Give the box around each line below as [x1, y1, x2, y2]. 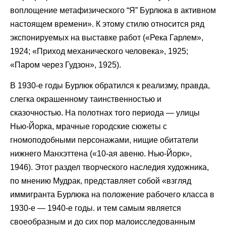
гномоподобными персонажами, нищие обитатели [10, 135, 198, 144]
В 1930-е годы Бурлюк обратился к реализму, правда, [10, 81, 210, 90]
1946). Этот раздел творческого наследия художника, [10, 162, 209, 172]
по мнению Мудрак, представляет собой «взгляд [10, 176, 191, 185]
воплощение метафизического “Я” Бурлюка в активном [10, 6, 216, 15]
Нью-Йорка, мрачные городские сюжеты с [10, 122, 167, 131]
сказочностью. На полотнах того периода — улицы [10, 108, 200, 117]
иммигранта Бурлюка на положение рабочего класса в [10, 190, 214, 199]
